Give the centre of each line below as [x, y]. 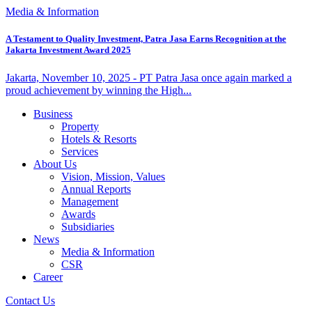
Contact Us [30, 300]
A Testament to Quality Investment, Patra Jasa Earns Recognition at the [146, 39]
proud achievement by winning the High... [99, 90]
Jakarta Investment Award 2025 [68, 50]
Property [80, 126]
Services [80, 151]
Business [53, 114]
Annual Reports [96, 189]
